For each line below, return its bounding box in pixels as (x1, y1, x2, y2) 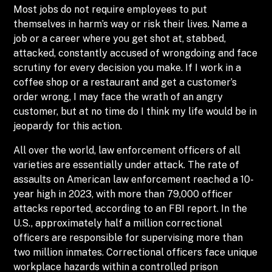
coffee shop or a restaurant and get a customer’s (13, 76, 237, 88)
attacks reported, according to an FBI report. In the (13, 203, 248, 214)
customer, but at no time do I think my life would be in (13, 106, 257, 117)
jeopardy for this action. (13, 120, 123, 132)
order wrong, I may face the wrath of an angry (13, 91, 223, 103)
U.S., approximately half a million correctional (13, 217, 223, 229)
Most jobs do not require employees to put (13, 4, 208, 15)
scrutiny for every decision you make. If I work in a (13, 62, 242, 73)
